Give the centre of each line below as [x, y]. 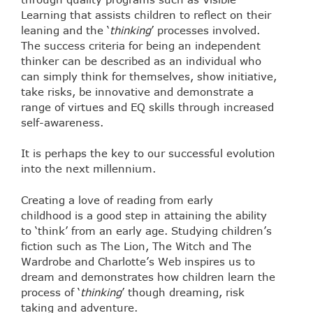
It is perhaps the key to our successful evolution [148, 153]
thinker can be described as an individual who [141, 60]
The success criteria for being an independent [141, 45]
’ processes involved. [205, 30]
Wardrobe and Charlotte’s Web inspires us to [138, 261]
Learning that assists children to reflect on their [146, 14]
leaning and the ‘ [65, 30]
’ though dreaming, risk [183, 292]
